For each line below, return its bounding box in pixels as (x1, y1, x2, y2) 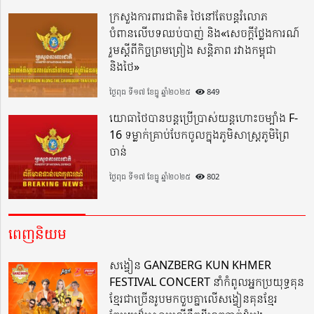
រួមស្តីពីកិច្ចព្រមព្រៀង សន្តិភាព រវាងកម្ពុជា (109, 42, 277, 58)
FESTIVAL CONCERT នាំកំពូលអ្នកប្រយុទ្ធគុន (109, 274, 305, 290)
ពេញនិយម (8, 224, 67, 244)
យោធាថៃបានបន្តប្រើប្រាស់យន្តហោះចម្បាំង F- (109, 110, 299, 126)
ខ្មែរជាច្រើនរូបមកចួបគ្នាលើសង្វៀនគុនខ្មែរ (109, 291, 278, 307)
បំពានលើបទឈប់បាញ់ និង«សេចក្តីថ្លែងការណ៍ (109, 25, 301, 41)
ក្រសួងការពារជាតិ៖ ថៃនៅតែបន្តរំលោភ (109, 8, 268, 25)
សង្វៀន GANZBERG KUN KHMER (109, 257, 272, 273)
